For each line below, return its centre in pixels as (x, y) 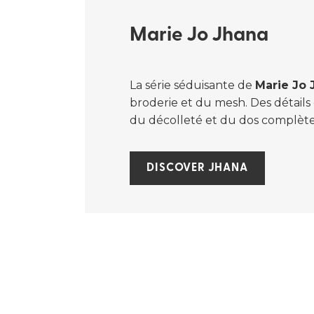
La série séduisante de (193, 85)
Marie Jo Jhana (199, 36)
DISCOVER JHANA (197, 168)
